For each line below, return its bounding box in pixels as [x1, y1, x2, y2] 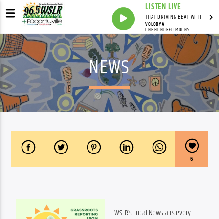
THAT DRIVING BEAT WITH [145, 12, 202, 22]
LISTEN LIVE [145, 1, 182, 13]
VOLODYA [145, 21, 165, 28]
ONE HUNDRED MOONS [145, 26, 190, 34]
